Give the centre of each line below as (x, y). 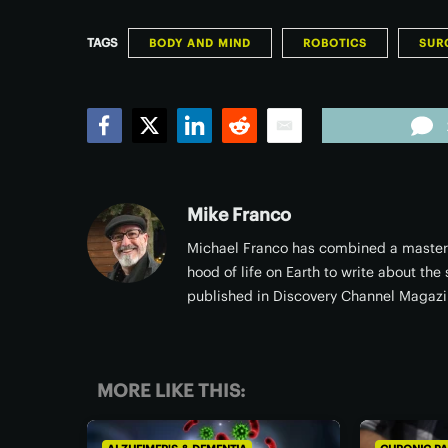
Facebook (127, 153)
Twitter (161, 153)
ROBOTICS (335, 43)
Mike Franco (239, 214)
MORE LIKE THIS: (171, 390)
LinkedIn (213, 153)
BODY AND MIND (200, 43)
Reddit (249, 153)
